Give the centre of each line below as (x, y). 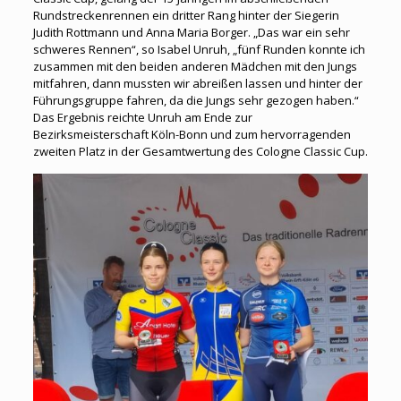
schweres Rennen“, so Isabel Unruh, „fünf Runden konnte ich (199, 49)
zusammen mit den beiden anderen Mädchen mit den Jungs (195, 66)
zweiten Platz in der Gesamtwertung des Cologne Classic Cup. (200, 151)
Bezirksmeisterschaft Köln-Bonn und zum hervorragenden (192, 134)
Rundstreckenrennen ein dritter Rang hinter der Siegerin (186, 15)
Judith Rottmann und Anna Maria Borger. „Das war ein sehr (191, 32)
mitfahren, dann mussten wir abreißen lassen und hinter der (197, 83)
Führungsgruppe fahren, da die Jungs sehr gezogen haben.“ (196, 100)
